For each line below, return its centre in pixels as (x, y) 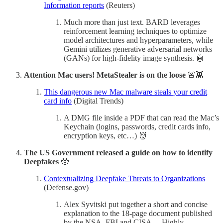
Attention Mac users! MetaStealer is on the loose (105, 75)
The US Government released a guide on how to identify (118, 152)
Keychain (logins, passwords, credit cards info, (137, 126)
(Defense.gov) (66, 187)
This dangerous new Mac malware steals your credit (125, 92)
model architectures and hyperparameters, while (138, 40)
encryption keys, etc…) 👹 (105, 135)
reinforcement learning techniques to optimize (135, 31)
